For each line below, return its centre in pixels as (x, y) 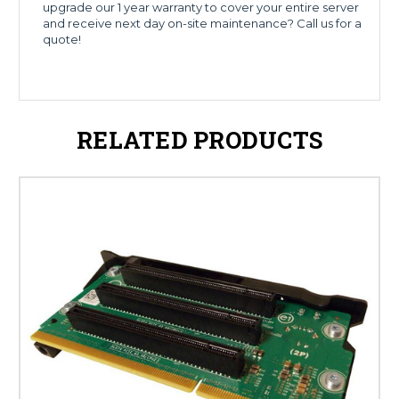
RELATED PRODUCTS (199, 140)
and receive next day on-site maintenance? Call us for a (203, 24)
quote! (64, 40)
